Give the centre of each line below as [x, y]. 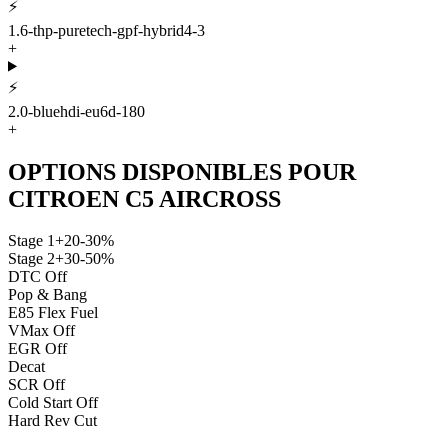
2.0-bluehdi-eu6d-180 [76, 111]
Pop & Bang [47, 295]
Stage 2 [31, 259]
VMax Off [41, 331]
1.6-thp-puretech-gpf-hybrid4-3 [106, 30]
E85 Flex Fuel [53, 313]
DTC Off [37, 277]
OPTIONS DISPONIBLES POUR [182, 171]
